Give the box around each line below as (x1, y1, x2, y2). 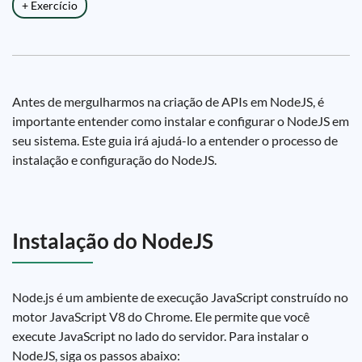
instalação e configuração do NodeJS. (12, 152, 217, 167)
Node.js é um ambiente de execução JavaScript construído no (12, 289, 348, 305)
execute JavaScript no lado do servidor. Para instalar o (12, 328, 309, 343)
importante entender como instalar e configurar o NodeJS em (12, 113, 349, 128)
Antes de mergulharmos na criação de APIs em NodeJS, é (12, 94, 324, 109)
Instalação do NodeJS (12, 228, 213, 254)
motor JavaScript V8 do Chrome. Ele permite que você (12, 309, 309, 324)
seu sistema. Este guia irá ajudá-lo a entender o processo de (12, 133, 338, 148)
